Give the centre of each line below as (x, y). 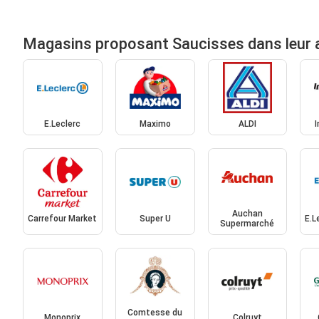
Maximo (155, 124)
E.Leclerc (63, 124)
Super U (155, 218)
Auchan (247, 213)
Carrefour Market (63, 218)
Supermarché (247, 223)
